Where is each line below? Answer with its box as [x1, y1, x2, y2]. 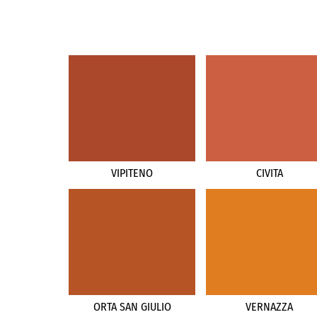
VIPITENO [111, 166, 154, 180]
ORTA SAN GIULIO [93, 299, 171, 313]
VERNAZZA [246, 299, 294, 313]
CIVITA [255, 166, 283, 180]
